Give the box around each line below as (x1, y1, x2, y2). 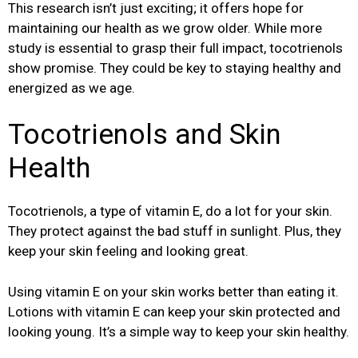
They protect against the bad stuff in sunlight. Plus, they (8, 223, 341, 240)
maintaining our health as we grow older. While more (8, 19, 322, 36)
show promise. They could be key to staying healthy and (8, 59, 341, 76)
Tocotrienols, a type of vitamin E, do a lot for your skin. (8, 203, 332, 220)
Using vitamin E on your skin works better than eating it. (8, 283, 339, 300)
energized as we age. (8, 79, 135, 96)
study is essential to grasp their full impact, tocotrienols (8, 39, 343, 56)
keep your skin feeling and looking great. (8, 243, 249, 260)
